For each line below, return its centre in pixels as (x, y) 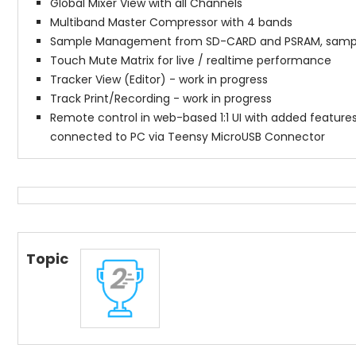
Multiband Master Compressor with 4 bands (171, 22)
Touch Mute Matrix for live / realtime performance (191, 60)
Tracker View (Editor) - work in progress (159, 79)
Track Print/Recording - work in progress (161, 98)
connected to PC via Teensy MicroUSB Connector (188, 136)
